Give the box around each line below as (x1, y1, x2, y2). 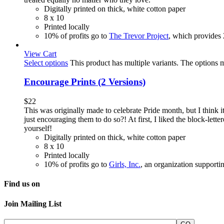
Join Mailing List (4, 199, 61, 208)
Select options (24, 58, 68, 67)
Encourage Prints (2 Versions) (24, 76, 145, 87)
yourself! (24, 124, 52, 133)
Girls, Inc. (109, 160, 140, 169)
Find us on (4, 179, 40, 188)
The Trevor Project (109, 31, 168, 40)
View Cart (24, 49, 56, 58)
